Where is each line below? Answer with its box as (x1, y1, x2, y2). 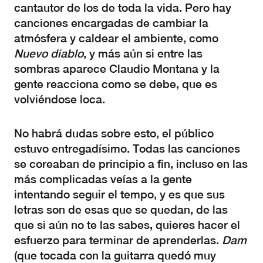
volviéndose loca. (14, 93, 105, 106)
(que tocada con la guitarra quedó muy (14, 249, 216, 262)
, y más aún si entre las (83, 47, 203, 60)
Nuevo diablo (14, 47, 83, 60)
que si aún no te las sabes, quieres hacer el (14, 218, 240, 231)
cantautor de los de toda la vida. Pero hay (14, 1, 231, 14)
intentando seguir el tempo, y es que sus (14, 188, 225, 201)
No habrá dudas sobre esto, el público (14, 127, 214, 140)
